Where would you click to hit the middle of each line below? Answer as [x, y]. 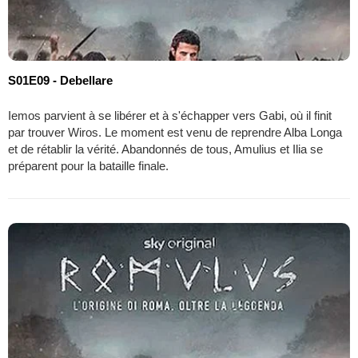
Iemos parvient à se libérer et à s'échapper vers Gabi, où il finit [170, 115]
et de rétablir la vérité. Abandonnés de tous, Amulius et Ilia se [165, 149]
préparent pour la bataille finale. [88, 165]
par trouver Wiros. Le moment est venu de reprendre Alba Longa [175, 132]
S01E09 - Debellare [60, 80]
